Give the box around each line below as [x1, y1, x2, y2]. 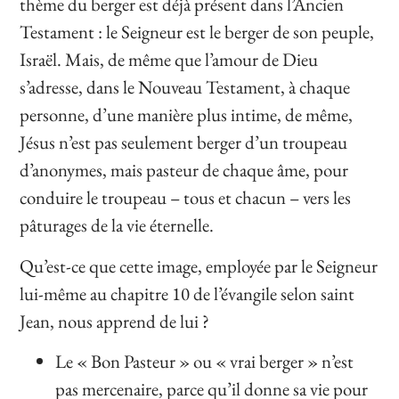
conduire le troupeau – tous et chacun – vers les [20, 185, 352, 210]
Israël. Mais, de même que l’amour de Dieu [20, 47, 319, 72]
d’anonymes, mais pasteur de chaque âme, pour [20, 158, 349, 183]
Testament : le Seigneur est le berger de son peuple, [20, 20, 375, 45]
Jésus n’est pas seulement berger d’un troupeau [20, 130, 348, 155]
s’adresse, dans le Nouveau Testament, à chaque [20, 75, 351, 100]
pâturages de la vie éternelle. [20, 213, 215, 238]
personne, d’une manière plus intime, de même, [20, 102, 354, 127]
